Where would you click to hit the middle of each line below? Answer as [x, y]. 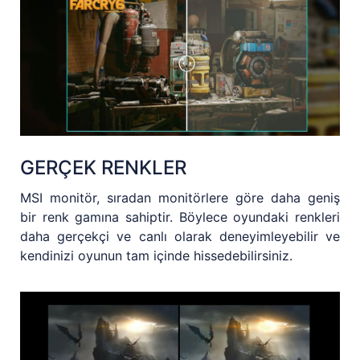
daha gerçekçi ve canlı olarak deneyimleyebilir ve [180, 237]
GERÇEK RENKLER [103, 168]
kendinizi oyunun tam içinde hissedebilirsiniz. [156, 256]
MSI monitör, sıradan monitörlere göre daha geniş [180, 198]
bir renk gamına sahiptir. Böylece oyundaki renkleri [180, 217]
